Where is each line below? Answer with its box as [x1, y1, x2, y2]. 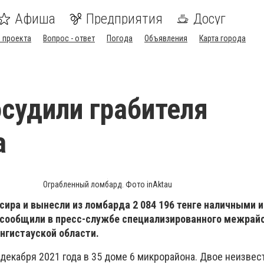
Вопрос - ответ [43, 34, 95, 43]
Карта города [199, 34, 246, 43]
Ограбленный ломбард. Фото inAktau [42, 180, 172, 189]
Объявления [144, 34, 187, 43]
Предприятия [86, 11, 163, 27]
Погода [107, 34, 133, 43]
